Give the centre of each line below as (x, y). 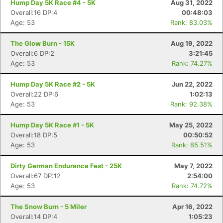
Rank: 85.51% (192, 145)
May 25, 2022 (191, 125)
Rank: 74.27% (192, 63)
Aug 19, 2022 (192, 43)
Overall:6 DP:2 (32, 53)
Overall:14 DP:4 (34, 217)
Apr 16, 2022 (192, 207)
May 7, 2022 (193, 166)
